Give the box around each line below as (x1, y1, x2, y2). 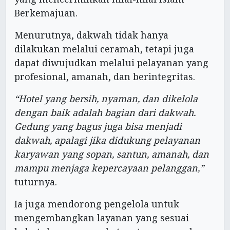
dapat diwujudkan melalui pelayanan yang (14, 56, 208, 69)
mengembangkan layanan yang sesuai (14, 211, 189, 224)
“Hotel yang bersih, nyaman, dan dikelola (14, 92, 198, 105)
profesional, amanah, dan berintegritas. (14, 70, 195, 83)
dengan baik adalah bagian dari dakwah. (14, 106, 196, 119)
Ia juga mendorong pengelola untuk (14, 197, 179, 210)
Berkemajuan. (14, 6, 78, 19)
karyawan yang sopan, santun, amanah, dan (14, 147, 209, 160)
